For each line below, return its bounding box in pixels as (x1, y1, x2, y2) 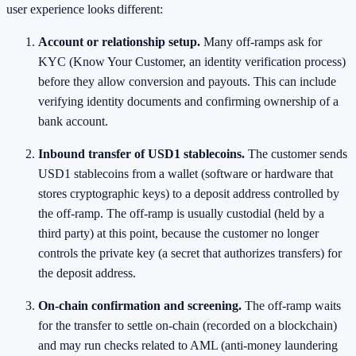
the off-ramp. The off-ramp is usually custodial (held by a (38, 206, 324, 220)
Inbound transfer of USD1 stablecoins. (38, 146, 245, 161)
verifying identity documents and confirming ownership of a (38, 94, 339, 108)
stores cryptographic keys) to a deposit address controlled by (38, 186, 339, 200)
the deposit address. (38, 265, 136, 280)
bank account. (38, 114, 108, 128)
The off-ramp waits (242, 298, 341, 312)
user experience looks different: (6, 2, 163, 16)
